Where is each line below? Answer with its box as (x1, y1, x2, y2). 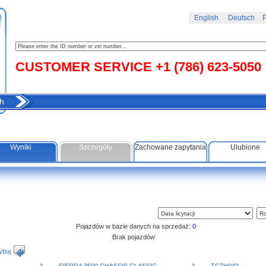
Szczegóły (79, 143, 112, 151)
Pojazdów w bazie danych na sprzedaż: (71, 223, 192, 230)
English (194, 14, 218, 22)
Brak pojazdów (112, 233, 155, 240)
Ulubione (230, 143, 260, 151)
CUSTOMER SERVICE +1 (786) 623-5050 (15, 59, 261, 74)
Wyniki (10, 143, 31, 151)
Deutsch (227, 14, 255, 22)
